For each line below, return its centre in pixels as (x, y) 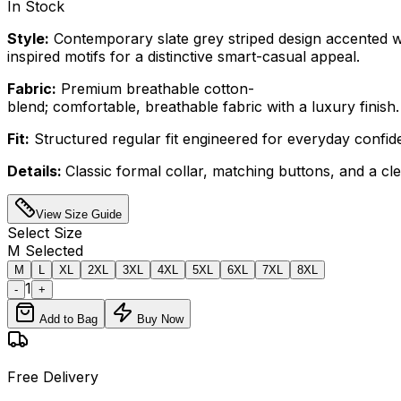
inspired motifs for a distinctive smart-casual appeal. (183, 56)
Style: (28, 38)
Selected (52, 250)
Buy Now (158, 319)
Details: (36, 171)
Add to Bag (67, 319)
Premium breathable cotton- (155, 88)
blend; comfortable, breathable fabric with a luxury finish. (203, 106)
